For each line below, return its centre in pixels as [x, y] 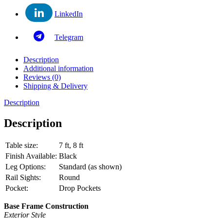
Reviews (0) [42, 77]
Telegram [69, 37]
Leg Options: [26, 166]
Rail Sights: [23, 177]
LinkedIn [69, 14]
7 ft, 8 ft [71, 145]
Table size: [22, 145]
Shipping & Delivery [55, 86]
